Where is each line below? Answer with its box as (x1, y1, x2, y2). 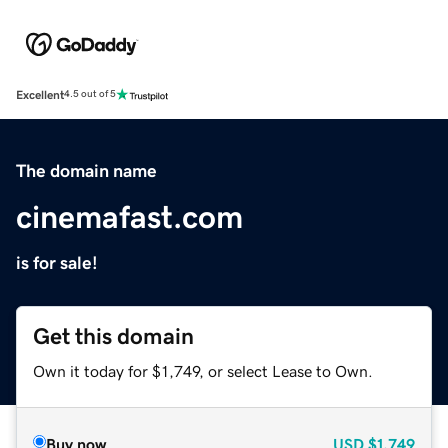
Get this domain (33, 324, 194, 348)
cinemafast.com (16, 200, 243, 233)
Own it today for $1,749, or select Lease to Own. (33, 362, 373, 379)
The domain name (16, 161, 157, 180)
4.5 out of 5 (64, 89, 116, 100)
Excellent (16, 88, 64, 101)
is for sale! (16, 253, 98, 272)
